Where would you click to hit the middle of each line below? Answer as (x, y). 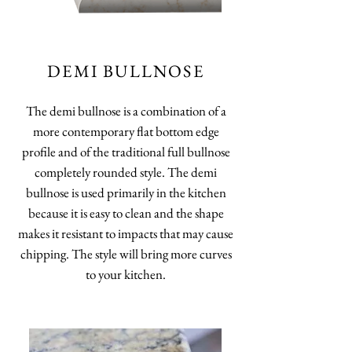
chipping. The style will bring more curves (126, 254)
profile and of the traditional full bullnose (126, 152)
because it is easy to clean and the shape (126, 213)
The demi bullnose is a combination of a (126, 111)
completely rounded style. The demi (126, 172)
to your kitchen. (126, 274)
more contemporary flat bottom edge (126, 131)
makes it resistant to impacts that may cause (126, 233)
